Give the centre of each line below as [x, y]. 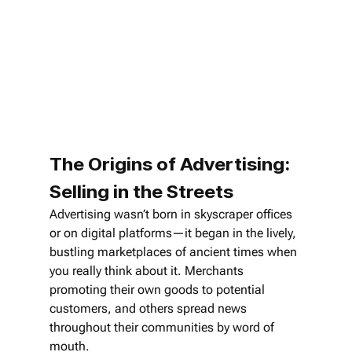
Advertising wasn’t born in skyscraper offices [172, 214]
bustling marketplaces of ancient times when [174, 251]
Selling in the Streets [141, 191]
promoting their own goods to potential [158, 289]
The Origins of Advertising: [171, 163]
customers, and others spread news [149, 308]
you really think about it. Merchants [148, 270]
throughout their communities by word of [163, 327]
